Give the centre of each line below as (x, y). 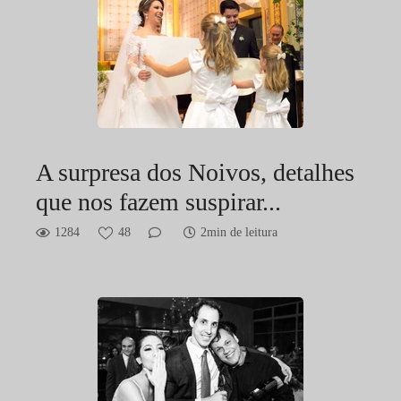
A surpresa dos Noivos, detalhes (195, 173)
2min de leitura (239, 233)
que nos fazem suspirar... (158, 202)
